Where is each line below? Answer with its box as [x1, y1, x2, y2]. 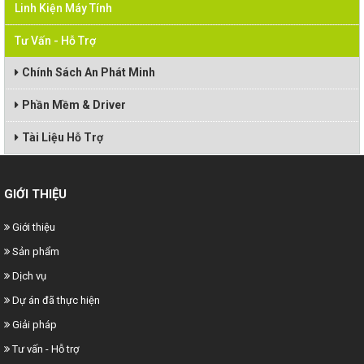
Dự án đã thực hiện [12, 294, 100, 306]
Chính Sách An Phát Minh [22, 66, 155, 79]
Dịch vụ [12, 270, 46, 282]
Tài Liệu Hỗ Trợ [22, 131, 103, 144]
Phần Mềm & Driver [22, 98, 126, 111]
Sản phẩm [12, 245, 59, 258]
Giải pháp [12, 318, 57, 331]
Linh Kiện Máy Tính [15, 2, 112, 15]
